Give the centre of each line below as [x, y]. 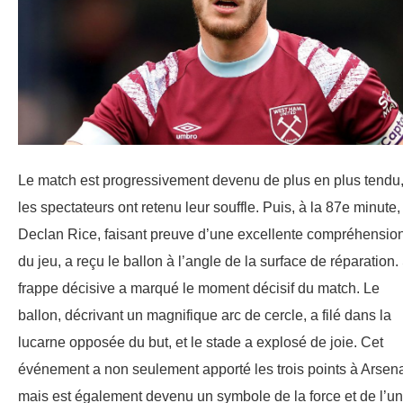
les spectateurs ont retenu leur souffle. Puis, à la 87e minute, [209, 208]
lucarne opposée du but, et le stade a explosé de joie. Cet [201, 343]
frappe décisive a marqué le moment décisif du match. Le [199, 289]
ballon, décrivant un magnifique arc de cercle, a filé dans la [205, 316]
